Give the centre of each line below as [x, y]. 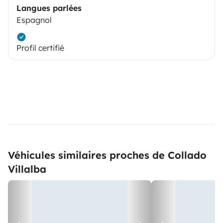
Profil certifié [40, 48]
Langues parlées [49, 8]
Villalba [27, 169]
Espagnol [34, 20]
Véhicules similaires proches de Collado [107, 155]
